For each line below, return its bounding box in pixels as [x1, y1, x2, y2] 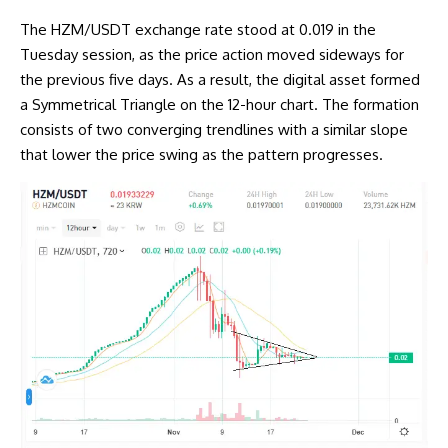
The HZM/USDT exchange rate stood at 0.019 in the [20, 20, 376, 40]
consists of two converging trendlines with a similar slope [20, 120, 408, 140]
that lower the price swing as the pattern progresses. [20, 145, 383, 165]
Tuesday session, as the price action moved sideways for [20, 45, 404, 65]
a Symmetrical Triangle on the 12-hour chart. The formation [20, 95, 419, 115]
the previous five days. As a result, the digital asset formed [20, 70, 420, 90]
